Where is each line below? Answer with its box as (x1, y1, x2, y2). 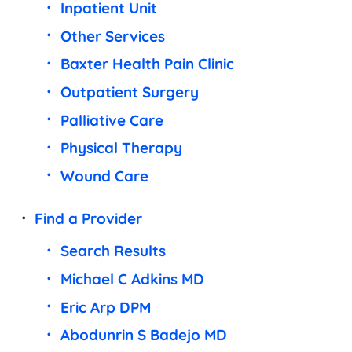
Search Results (60, 241, 166, 261)
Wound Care (60, 166, 148, 185)
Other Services (60, 26, 165, 46)
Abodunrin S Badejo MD (60, 325, 227, 345)
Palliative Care (60, 110, 163, 130)
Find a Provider (35, 209, 143, 229)
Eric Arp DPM (60, 297, 151, 317)
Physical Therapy (60, 138, 182, 158)
